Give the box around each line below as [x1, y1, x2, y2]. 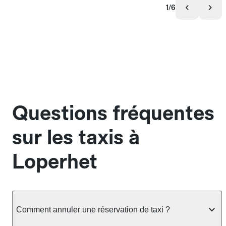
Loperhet [12, 149, 97, 174]
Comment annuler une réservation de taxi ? [16, 205, 170, 214]
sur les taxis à [12, 125, 140, 150]
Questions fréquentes [12, 101, 214, 126]
